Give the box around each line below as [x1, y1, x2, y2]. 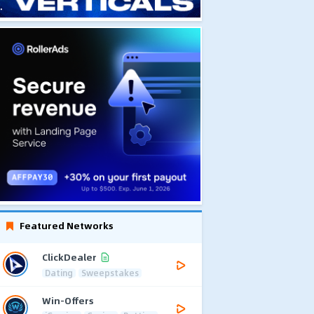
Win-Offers [42, 292, 94, 308]
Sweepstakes [81, 266, 139, 279]
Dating [45, 266, 73, 279]
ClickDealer [42, 250, 97, 265]
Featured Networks [20, 217, 114, 233]
